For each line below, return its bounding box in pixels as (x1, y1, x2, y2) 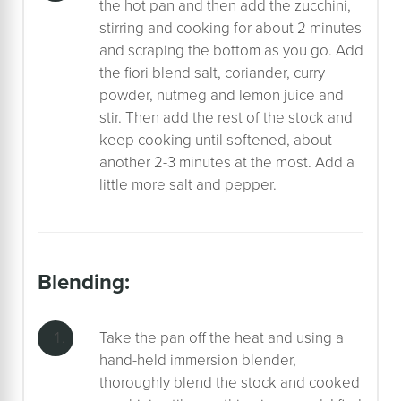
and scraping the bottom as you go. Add (99, 38, 363, 62)
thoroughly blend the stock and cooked (99, 371, 360, 394)
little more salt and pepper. (99, 173, 277, 196)
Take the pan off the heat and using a (99, 326, 344, 349)
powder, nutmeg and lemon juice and (99, 83, 344, 107)
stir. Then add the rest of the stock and (99, 106, 353, 129)
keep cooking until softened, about (99, 128, 332, 151)
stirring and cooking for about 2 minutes (99, 16, 362, 39)
